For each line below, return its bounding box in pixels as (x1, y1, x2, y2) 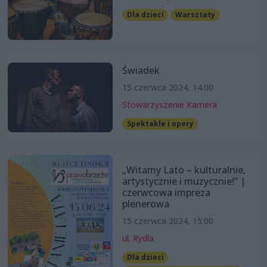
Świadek (122, 63, 160, 77)
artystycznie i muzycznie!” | (122, 174, 246, 188)
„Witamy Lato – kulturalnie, (122, 163, 246, 176)
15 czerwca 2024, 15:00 (122, 215, 213, 226)
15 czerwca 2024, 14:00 (122, 81, 213, 93)
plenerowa (122, 197, 169, 210)
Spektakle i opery (126, 118, 194, 129)
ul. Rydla (122, 232, 154, 244)
